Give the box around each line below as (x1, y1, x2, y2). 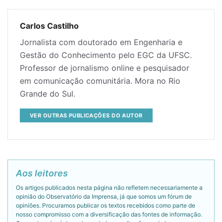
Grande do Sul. (20, 89, 75, 99)
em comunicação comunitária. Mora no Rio (20, 76, 180, 86)
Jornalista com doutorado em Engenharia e (20, 37, 182, 47)
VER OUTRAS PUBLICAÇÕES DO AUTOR (30, 111, 143, 119)
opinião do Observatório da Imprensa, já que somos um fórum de (16, 192, 192, 200)
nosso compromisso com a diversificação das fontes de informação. (16, 210, 202, 218)
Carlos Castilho (20, 21, 79, 31)
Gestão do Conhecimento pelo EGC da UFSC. (20, 50, 192, 60)
